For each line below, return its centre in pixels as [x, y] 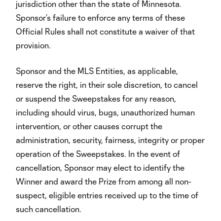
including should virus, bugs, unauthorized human [105, 112]
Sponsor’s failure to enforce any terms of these [100, 18]
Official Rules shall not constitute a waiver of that [105, 31]
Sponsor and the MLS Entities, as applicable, [97, 71]
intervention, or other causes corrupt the [89, 126]
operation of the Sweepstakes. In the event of [98, 154]
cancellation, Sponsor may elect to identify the [100, 167]
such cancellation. [49, 209]
